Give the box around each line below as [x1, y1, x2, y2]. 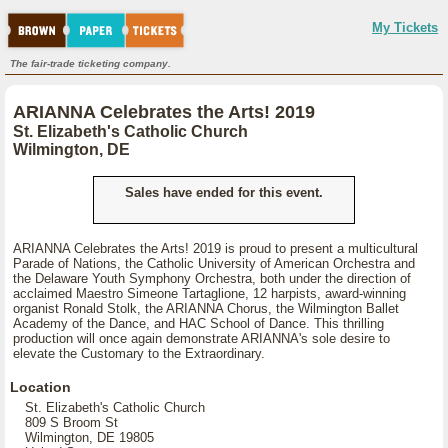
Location [10, 379, 71, 395]
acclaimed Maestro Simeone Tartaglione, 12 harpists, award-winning [13, 286, 406, 301]
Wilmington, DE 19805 [25, 430, 154, 445]
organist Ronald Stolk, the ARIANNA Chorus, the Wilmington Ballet [13, 301, 399, 316]
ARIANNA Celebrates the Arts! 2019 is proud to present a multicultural [13, 241, 418, 256]
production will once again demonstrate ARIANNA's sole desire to [13, 331, 390, 346]
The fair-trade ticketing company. [10, 58, 171, 69]
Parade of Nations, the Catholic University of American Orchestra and [13, 256, 415, 271]
